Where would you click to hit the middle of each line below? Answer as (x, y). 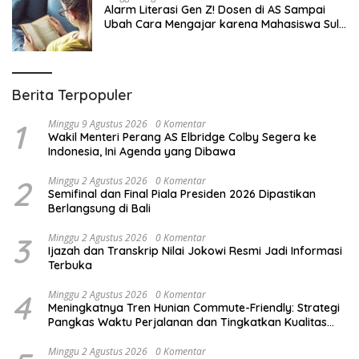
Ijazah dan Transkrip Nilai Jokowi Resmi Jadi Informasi (195, 250)
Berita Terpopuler (72, 95)
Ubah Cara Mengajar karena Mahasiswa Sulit (225, 24)
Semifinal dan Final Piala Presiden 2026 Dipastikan (182, 194)
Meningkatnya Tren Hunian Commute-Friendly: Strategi (194, 307)
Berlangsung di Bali (99, 208)
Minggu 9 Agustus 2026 (98, 123)
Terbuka (70, 265)
